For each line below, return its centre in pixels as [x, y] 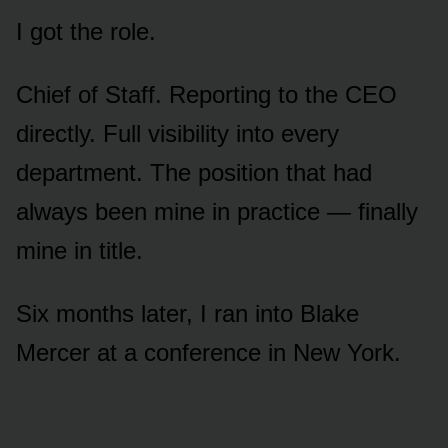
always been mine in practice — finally [217, 211]
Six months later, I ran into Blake [187, 313]
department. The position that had [194, 172]
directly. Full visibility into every [177, 133]
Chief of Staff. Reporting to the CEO [206, 94]
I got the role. [86, 31]
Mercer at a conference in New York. [208, 352]
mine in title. [79, 250]
